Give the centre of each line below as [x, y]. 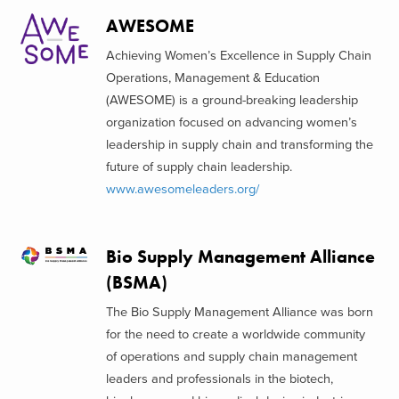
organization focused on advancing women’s [231, 122]
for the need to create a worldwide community [235, 335]
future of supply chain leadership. [199, 167]
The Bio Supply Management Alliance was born [239, 313]
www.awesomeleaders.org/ [182, 189]
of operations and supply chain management [231, 357]
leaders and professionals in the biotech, [219, 379]
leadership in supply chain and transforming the [239, 145]
